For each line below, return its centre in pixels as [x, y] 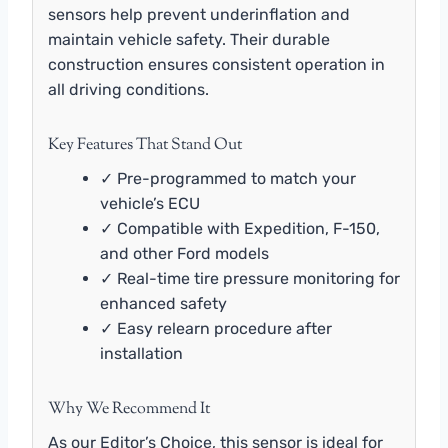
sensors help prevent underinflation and [199, 14]
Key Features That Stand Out [145, 145]
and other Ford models [184, 253]
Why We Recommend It [129, 409]
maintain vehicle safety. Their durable [189, 39]
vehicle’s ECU [150, 203]
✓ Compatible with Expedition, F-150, [240, 228]
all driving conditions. [128, 89]
